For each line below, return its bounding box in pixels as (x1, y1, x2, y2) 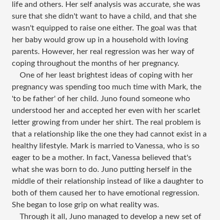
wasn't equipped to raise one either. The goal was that (12, 24, 197, 32)
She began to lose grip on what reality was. (12, 201, 159, 209)
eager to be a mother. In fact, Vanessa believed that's (12, 154, 192, 162)
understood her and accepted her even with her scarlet (12, 107, 200, 115)
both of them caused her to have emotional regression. (12, 189, 199, 197)
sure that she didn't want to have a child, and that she (12, 12, 196, 21)
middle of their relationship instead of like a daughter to (12, 177, 203, 186)
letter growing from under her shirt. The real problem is (12, 118, 201, 127)
